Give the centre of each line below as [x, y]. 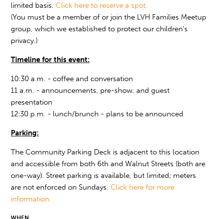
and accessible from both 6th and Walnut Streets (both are [108, 164]
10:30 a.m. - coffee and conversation [72, 79]
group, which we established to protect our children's [99, 29]
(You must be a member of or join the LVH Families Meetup [109, 17]
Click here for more [143, 187]
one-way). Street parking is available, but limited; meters [104, 176]
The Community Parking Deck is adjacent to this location [105, 152]
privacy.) [24, 41]
